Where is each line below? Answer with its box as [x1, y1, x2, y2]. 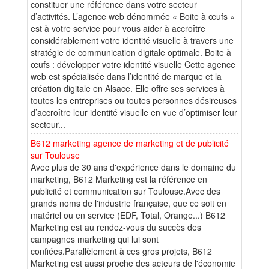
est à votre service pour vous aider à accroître [31, 22, 205, 34]
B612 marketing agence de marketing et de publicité [31, 136, 229, 149]
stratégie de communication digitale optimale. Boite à [31, 46, 231, 58]
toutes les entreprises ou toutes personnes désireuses [31, 94, 237, 106]
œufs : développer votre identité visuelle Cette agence [31, 58, 235, 70]
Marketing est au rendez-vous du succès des [31, 220, 201, 233]
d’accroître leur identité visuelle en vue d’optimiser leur [31, 106, 237, 118]
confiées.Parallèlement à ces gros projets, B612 [31, 244, 212, 257]
